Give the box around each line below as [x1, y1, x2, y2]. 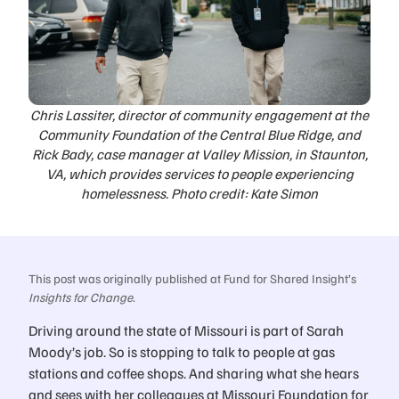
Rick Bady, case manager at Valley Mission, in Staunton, [31, 145, 368, 164]
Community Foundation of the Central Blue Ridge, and [38, 126, 361, 144]
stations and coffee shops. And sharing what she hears [28, 362, 359, 382]
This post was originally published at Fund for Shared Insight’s [28, 271, 356, 287]
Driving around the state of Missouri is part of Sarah [28, 320, 344, 339]
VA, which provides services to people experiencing [45, 165, 354, 183]
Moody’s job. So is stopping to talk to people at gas [28, 341, 335, 361]
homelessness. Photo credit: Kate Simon [81, 184, 318, 203]
